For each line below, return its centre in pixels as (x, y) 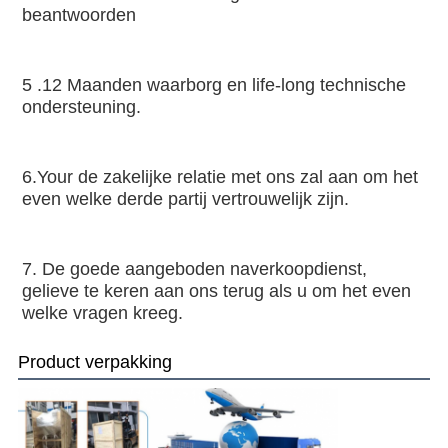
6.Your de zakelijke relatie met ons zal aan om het (219, 176)
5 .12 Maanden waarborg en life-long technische (213, 84)
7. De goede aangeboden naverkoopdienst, (194, 268)
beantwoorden (78, 14)
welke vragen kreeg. (102, 312)
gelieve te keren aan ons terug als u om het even (216, 290)
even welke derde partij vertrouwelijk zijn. (185, 198)
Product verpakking (94, 361)
